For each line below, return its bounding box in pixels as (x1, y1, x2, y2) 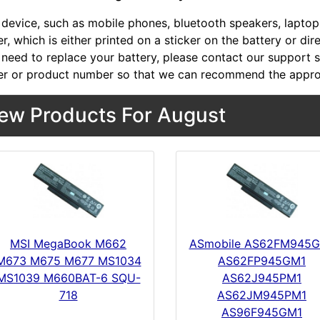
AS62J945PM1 (222, 271, 301, 286)
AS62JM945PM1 (217, 288, 306, 303)
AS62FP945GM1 (218, 254, 306, 269)
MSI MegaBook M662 (10, 236, 126, 251)
